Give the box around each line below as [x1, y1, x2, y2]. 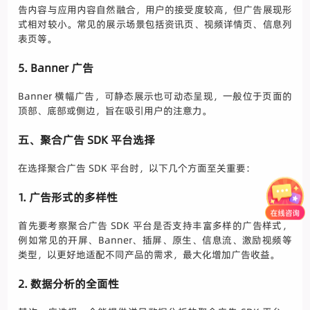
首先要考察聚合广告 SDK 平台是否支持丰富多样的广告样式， [18, 219, 292, 233]
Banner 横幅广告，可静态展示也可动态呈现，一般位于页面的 [18, 89, 292, 104]
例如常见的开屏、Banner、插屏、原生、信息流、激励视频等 [18, 233, 292, 248]
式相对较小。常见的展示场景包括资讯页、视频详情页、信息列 [18, 17, 292, 32]
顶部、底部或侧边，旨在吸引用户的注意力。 [18, 104, 212, 118]
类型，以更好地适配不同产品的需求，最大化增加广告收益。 [18, 248, 280, 262]
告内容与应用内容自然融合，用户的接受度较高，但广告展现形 [18, 3, 292, 17]
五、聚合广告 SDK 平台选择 [18, 132, 156, 148]
